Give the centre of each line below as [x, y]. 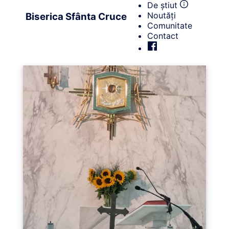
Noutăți [162, 15]
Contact [163, 36]
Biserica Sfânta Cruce [76, 16]
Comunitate [170, 25]
